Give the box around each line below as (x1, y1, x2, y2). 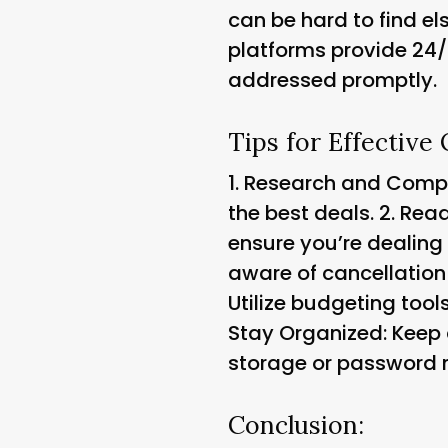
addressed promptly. (228, 65, 437, 94)
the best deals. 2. (228, 198, 400, 227)
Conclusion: (228, 408, 364, 441)
